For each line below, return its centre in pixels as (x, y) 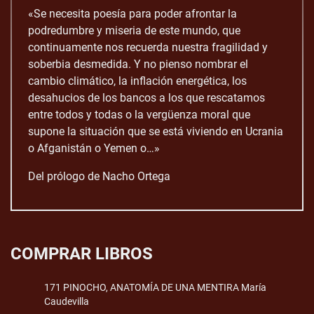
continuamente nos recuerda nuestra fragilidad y (148, 47)
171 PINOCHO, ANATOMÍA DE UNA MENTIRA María (155, 288)
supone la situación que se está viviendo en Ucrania (156, 131)
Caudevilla (67, 302)
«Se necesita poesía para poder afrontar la (132, 13)
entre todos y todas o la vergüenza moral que (139, 114)
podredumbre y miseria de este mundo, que (134, 30)
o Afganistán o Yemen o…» (94, 148)
